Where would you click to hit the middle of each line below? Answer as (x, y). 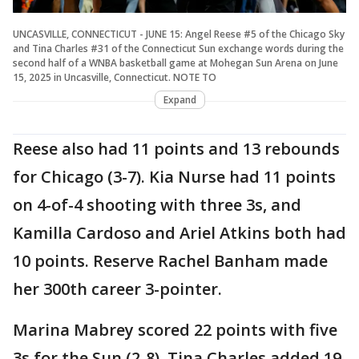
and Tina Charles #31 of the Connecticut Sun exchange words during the (178, 48)
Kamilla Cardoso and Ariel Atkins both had (179, 232)
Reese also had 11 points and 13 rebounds (176, 148)
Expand (179, 99)
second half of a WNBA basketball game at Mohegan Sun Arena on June (175, 63)
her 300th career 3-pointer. (117, 288)
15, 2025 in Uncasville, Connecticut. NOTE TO (115, 77)
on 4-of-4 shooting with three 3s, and (157, 204)
